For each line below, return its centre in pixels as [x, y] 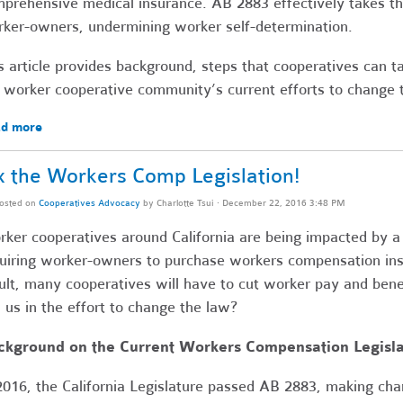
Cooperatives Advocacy [89, 202]
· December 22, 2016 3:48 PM [279, 202]
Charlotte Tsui [185, 202]
